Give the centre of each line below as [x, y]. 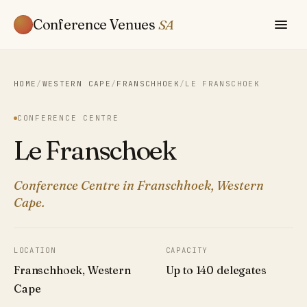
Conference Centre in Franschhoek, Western [139, 186]
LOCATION [35, 250]
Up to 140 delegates [216, 270]
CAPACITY [187, 250]
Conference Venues [96, 24]
